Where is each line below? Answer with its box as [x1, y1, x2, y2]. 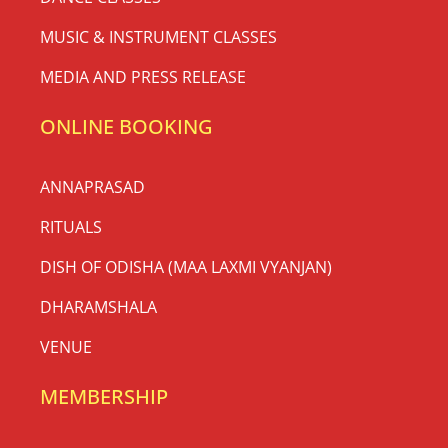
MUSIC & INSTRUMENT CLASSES [40, 26, 277, 49]
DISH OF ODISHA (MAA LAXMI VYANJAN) [40, 256, 332, 279]
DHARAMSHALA [40, 296, 157, 319]
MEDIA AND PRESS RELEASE [40, 66, 246, 89]
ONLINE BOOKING [40, 113, 213, 141]
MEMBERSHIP [40, 383, 168, 411]
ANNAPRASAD [40, 176, 145, 199]
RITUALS [40, 216, 102, 239]
